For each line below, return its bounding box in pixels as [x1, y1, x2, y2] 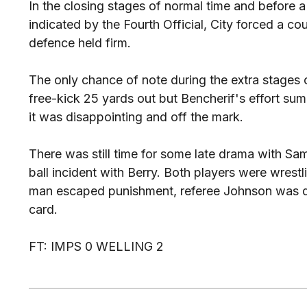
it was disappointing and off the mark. [29, 110, 243, 124]
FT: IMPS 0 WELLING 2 [29, 239, 164, 254]
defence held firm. [29, 36, 131, 50]
